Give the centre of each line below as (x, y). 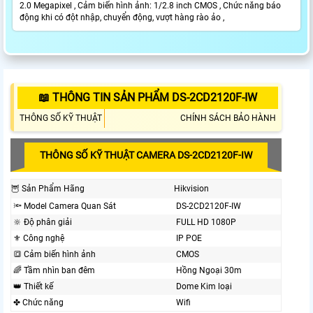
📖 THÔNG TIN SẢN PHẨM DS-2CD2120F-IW (148, 98)
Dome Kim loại (204, 287)
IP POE (189, 239)
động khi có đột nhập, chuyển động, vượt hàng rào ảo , (122, 18)
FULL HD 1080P (206, 223)
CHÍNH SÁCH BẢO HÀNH (228, 118)
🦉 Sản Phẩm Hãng (48, 189)
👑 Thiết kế (33, 287)
